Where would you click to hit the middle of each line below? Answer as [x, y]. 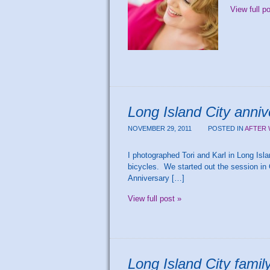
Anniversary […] [156, 178]
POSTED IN [227, 128]
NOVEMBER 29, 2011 [161, 128]
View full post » [155, 199]
